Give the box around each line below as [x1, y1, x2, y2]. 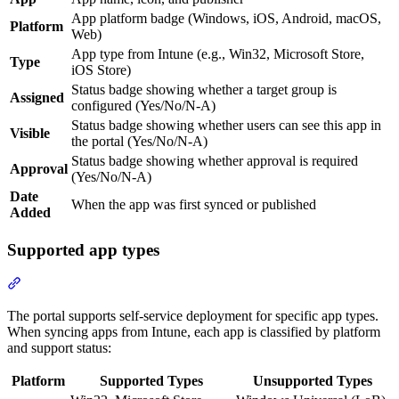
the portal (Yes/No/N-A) [71, 134, 208, 149]
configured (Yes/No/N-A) [71, 98, 216, 113]
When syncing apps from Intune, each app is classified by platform [7, 324, 380, 340]
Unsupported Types [253, 373, 372, 389]
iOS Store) [71, 62, 131, 77]
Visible [10, 126, 50, 141]
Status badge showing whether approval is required [71, 153, 358, 168]
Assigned [10, 90, 64, 105]
